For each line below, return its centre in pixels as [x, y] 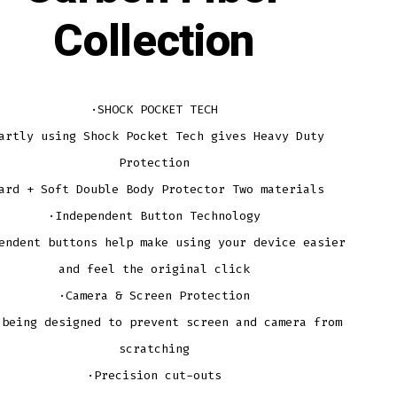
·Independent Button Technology [154, 216]
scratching [154, 349]
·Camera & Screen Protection [154, 296]
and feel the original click [154, 269]
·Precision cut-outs [154, 376]
